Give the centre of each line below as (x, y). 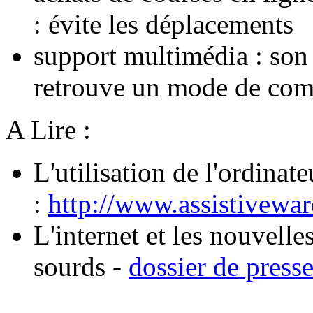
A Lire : (48, 130)
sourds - (81, 267)
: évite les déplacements (163, 24)
